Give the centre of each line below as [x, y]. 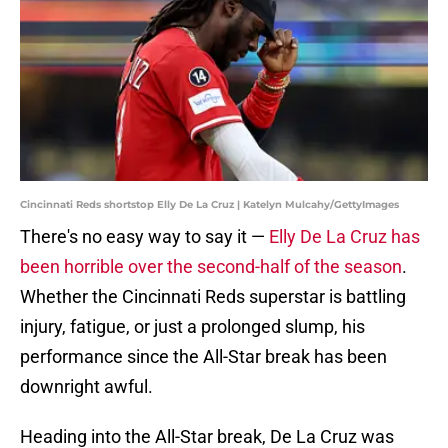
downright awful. [86, 387]
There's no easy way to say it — [144, 237]
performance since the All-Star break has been [203, 357]
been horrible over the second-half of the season [211, 267]
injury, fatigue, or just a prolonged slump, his [192, 327]
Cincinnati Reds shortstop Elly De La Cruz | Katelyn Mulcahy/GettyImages [209, 205]
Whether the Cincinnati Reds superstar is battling [213, 297]
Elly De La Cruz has [344, 237]
